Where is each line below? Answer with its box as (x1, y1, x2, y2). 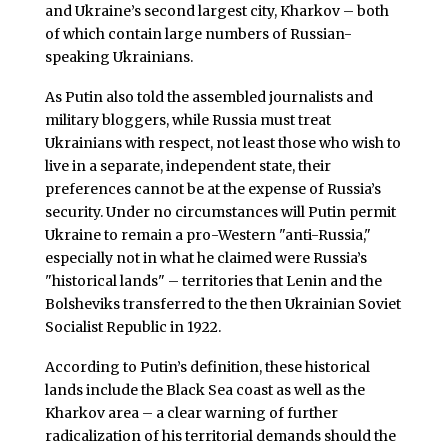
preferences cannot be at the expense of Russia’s (44, 180, 381, 199)
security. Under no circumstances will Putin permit (44, 203, 396, 222)
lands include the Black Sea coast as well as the (44, 380, 365, 399)
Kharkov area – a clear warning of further (44, 403, 338, 422)
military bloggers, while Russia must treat (44, 111, 331, 130)
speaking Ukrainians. (44, 48, 193, 67)
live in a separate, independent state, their (44, 157, 331, 176)
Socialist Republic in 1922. (44, 318, 221, 337)
